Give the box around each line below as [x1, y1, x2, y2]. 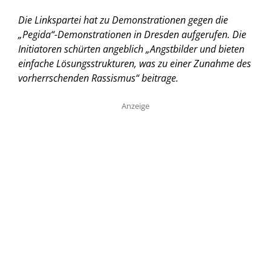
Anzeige [122, 100, 149, 111]
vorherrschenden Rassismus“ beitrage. [18, 71, 178, 85]
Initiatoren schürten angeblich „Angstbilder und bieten [18, 42, 244, 56]
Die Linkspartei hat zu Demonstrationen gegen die [18, 13, 228, 27]
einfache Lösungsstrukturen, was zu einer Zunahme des [18, 56, 251, 70]
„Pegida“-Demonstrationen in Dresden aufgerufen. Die [18, 27, 246, 41]
